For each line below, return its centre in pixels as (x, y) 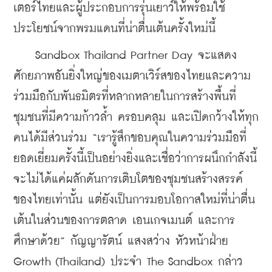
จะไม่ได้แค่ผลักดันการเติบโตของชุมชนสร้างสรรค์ (128, 180)
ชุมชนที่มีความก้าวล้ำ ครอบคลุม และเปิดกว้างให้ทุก (136, 118)
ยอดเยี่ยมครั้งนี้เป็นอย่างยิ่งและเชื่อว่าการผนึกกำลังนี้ (135, 159)
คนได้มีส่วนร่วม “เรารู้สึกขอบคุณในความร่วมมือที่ (130, 138)
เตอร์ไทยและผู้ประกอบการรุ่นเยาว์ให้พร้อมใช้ (119, 8)
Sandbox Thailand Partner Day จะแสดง (125, 56)
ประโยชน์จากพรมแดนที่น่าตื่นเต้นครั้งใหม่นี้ (114, 29)
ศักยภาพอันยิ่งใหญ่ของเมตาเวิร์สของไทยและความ (132, 76)
